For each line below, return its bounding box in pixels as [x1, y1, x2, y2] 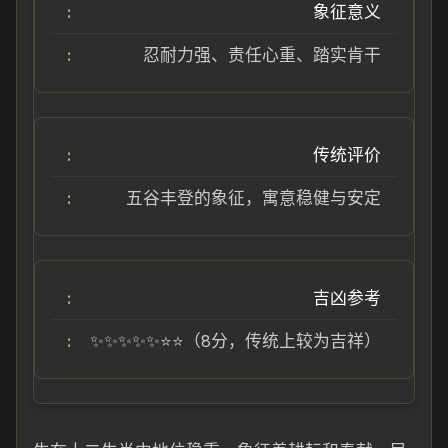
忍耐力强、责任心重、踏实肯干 [143, 45, 381, 65]
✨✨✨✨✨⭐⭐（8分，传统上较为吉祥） [90, 331, 381, 351]
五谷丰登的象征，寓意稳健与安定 [126, 188, 381, 208]
